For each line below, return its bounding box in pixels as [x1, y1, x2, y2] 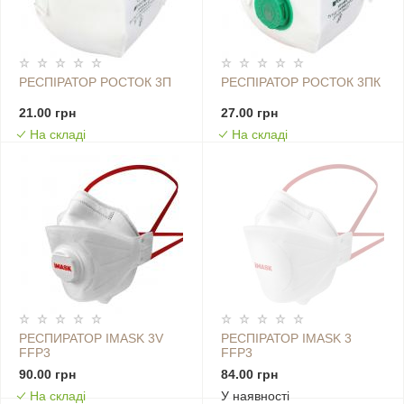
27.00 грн [220, 106, 278, 121]
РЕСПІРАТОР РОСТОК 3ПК [220, 75, 381, 90]
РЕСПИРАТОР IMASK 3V [19, 331, 163, 346]
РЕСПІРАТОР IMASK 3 [220, 331, 352, 346]
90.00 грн [19, 367, 76, 382]
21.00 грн [19, 106, 76, 121]
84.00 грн [220, 367, 278, 382]
